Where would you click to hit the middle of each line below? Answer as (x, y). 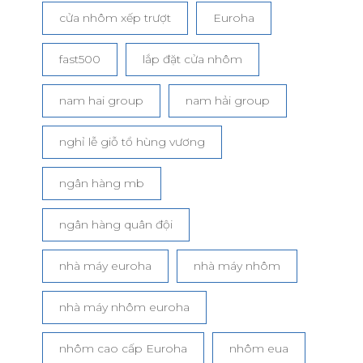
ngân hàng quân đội (115, 224)
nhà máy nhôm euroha (124, 307)
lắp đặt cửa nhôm (192, 59)
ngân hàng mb (101, 183)
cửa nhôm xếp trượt (115, 17)
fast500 (79, 59)
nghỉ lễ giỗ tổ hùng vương (132, 141)
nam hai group (101, 100)
